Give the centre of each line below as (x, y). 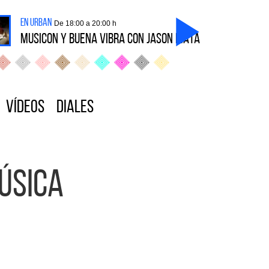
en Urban (36, 23)
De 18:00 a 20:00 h (85, 23)
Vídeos (25, 108)
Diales (75, 108)
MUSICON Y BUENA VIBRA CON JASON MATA (110, 40)
